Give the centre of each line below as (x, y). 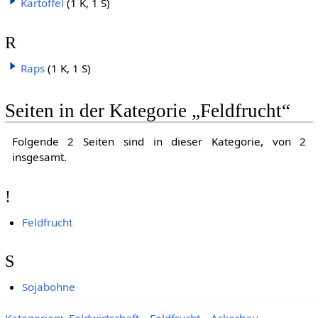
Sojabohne (49, 287)
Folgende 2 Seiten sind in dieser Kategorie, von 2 (159, 142)
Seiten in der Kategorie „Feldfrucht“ (147, 111)
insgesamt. (39, 157)
